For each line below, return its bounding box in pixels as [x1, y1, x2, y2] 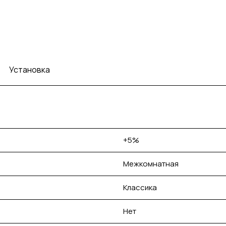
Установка [9, 64, 50, 75]
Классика [123, 182, 157, 193]
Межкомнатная [123, 158, 179, 169]
